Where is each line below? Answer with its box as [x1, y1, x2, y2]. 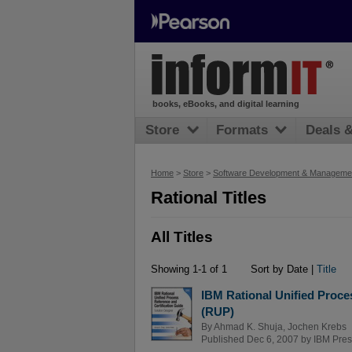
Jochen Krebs [288, 322, 346, 332]
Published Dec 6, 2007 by [201, 335, 313, 345]
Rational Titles [151, 188, 266, 208]
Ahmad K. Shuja [214, 322, 283, 332]
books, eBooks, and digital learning [152, 99, 299, 109]
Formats [216, 123, 269, 138]
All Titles [151, 229, 213, 246]
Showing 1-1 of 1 [151, 263, 227, 276]
